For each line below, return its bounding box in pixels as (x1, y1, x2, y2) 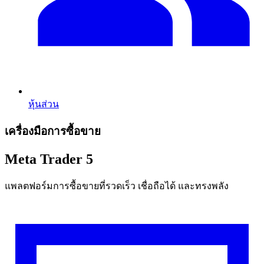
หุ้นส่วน (28, 98, 59, 109)
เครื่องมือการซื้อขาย (5, 124, 101, 137)
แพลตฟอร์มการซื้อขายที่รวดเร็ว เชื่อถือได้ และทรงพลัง (5, 181, 229, 192)
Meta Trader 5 (5, 151, 93, 167)
